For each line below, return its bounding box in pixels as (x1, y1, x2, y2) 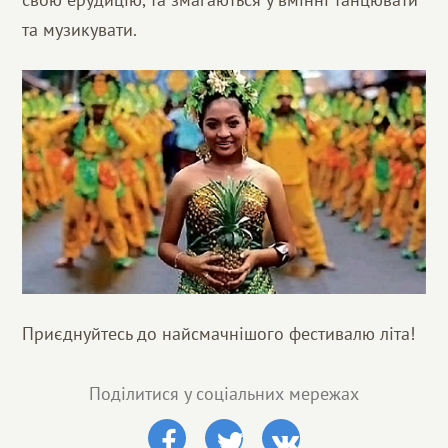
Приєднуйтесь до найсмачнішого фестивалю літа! (22, 322, 416, 346)
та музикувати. (22, 17, 138, 41)
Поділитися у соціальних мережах (89, 382, 359, 406)
